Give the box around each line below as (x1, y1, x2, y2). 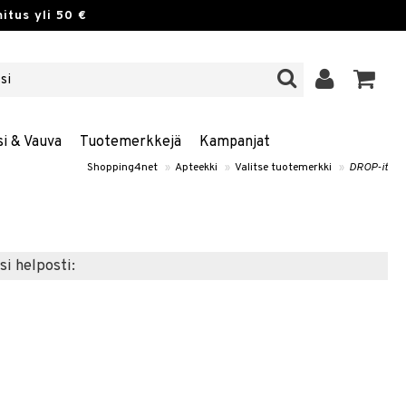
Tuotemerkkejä (79, 133, 181, 151)
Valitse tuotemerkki (235, 160, 332, 175)
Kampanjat (198, 133, 270, 151)
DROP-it (349, 160, 388, 175)
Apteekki (175, 160, 217, 175)
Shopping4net (87, 160, 158, 175)
